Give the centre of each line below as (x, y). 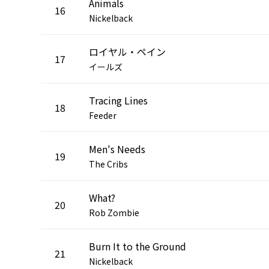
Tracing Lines (118, 100)
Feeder (103, 115)
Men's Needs (117, 149)
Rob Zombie (114, 212)
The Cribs (108, 164)
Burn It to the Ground (138, 246)
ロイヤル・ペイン (127, 51)
